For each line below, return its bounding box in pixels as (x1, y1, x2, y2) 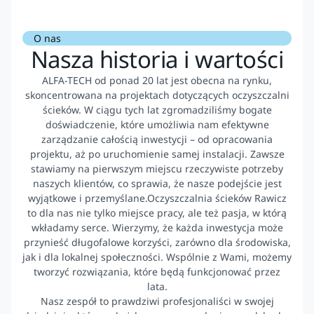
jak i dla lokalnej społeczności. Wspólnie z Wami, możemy (22, 250, 292, 264)
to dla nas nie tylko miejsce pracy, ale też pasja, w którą (27, 205, 287, 219)
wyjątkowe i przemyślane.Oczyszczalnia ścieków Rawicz (27, 191, 287, 205)
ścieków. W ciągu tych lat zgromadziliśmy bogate (42, 102, 272, 116)
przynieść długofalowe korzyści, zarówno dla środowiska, (23, 235, 291, 249)
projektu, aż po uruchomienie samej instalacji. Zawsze (29, 146, 285, 161)
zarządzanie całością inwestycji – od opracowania (41, 132, 273, 146)
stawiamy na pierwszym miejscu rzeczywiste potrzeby (31, 161, 283, 175)
